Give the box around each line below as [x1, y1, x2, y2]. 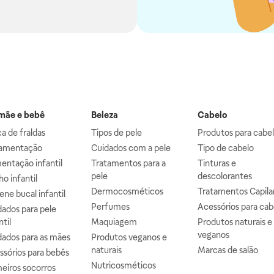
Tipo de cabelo [198, 143, 254, 153]
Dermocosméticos [91, 187, 163, 196]
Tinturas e [198, 158, 237, 168]
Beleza [91, 110, 118, 120]
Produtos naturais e [198, 217, 273, 227]
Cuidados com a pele [91, 143, 171, 153]
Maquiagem [91, 217, 137, 227]
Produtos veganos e [91, 232, 167, 242]
